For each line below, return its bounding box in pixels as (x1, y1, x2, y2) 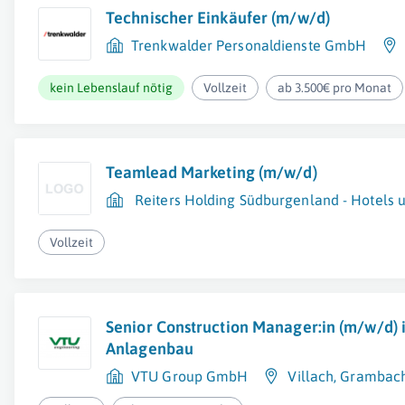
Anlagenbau (106, 339, 193, 358)
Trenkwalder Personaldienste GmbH (131, 37, 367, 53)
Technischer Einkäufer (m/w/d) (106, 8, 330, 27)
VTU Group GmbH (131, 368, 249, 384)
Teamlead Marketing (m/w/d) (106, 163, 317, 182)
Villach (287, 368, 334, 384)
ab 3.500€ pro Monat (278, 80, 392, 95)
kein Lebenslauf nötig (50, 80, 173, 95)
